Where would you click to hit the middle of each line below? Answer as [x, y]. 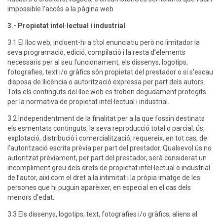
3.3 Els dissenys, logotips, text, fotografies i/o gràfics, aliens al [102, 214]
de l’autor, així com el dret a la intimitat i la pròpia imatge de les [104, 178]
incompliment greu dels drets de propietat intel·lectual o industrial [109, 168]
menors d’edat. [31, 198]
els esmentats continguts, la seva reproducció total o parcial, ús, [106, 129]
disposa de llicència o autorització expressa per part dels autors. [106, 82]
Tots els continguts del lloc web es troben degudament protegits [107, 92]
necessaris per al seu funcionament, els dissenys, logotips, [98, 62]
